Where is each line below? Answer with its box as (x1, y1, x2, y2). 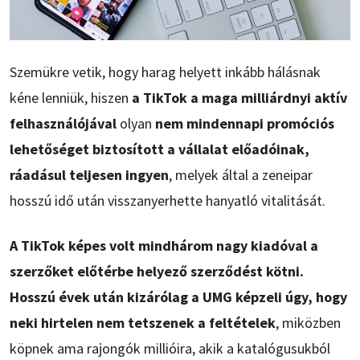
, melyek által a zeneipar (169, 166, 313, 185)
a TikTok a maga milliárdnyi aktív (132, 88, 347, 108)
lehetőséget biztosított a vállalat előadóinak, (10, 140, 309, 159)
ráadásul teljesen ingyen (10, 166, 169, 185)
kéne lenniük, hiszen (10, 88, 132, 108)
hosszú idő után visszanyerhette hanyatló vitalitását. (10, 191, 325, 211)
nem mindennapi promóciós (155, 114, 334, 133)
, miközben (276, 313, 341, 333)
